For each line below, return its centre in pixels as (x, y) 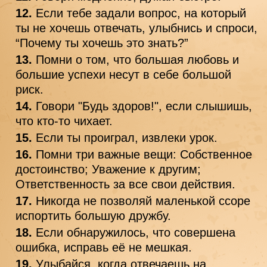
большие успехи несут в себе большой (123, 74)
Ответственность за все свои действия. (125, 184)
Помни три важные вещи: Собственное (144, 154)
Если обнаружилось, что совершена (136, 232)
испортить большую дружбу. (93, 215)
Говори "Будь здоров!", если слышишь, (144, 106)
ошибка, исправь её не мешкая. (104, 247)
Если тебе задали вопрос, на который (141, 13)
